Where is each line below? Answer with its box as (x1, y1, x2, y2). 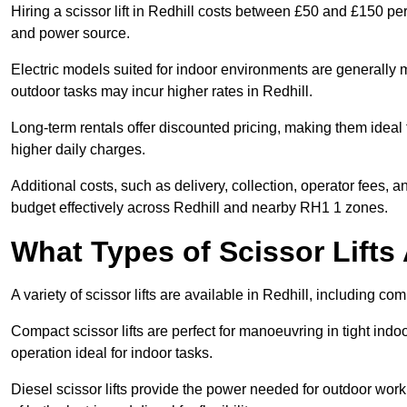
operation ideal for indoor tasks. (11, 345, 213, 362)
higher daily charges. (11, 142, 145, 158)
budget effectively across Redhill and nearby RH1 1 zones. (11, 200, 388, 216)
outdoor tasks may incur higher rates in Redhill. (11, 84, 313, 100)
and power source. (11, 25, 130, 42)
